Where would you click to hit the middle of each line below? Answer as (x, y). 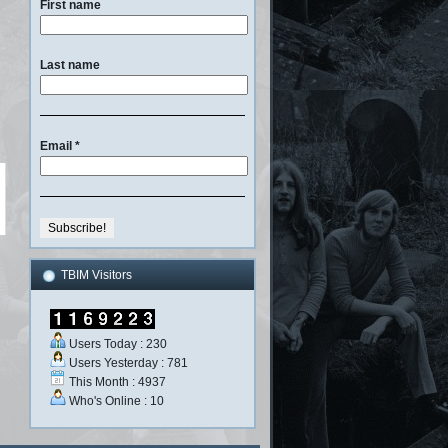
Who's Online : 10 (115, 400)
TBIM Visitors (96, 274)
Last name (70, 64)
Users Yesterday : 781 (127, 362)
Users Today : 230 (116, 343)
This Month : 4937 (116, 381)
